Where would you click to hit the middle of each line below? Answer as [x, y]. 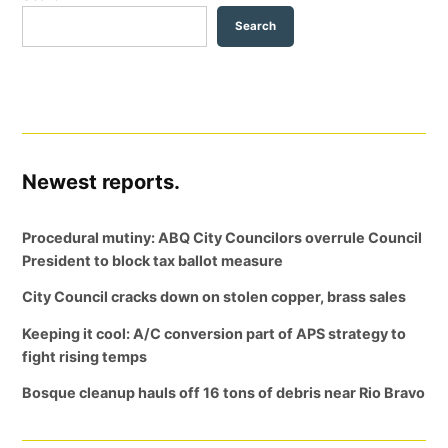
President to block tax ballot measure [153, 260]
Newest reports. [101, 181]
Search [256, 25]
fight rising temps [85, 356]
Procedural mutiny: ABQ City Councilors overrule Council [222, 237]
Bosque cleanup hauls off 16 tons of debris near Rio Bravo [224, 393]
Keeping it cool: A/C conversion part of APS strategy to [214, 333]
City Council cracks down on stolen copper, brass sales [214, 297]
